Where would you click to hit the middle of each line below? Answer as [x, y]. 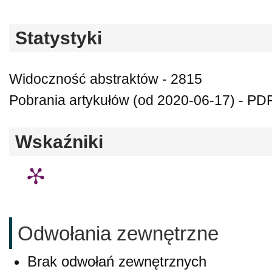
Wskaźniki [59, 141]
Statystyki [59, 38]
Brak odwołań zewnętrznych [117, 261]
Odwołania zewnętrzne [118, 234]
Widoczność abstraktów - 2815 [106, 79]
